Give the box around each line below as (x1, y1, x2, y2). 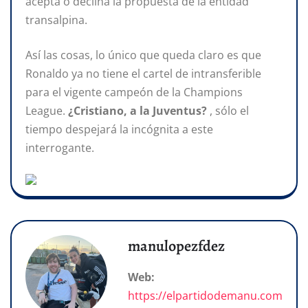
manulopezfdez (128, 235, 225, 256)
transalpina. (25, 12, 87, 27)
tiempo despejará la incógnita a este (25, 121, 213, 137)
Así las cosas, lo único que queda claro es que (25, 47, 261, 63)
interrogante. (25, 140, 94, 155)
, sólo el (210, 102, 249, 118)
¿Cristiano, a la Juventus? (68, 102, 210, 118)
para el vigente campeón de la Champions (25, 84, 243, 100)
